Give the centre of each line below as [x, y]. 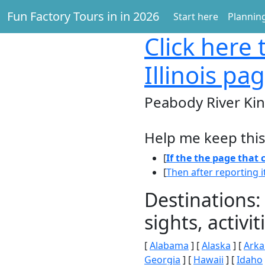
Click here [198, 46]
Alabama [169, 245]
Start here [196, 17]
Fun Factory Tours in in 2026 [83, 16]
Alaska [216, 245]
